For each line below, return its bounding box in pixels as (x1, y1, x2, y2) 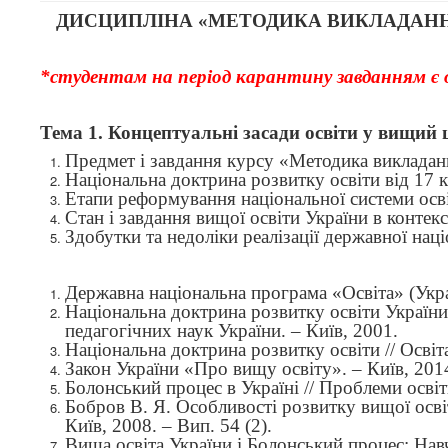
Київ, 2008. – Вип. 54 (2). (65, 415, 272, 436)
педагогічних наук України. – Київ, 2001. (65, 320, 398, 341)
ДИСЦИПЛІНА (55, 10, 198, 31)
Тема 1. (40, 122, 108, 143)
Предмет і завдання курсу (65, 150, 279, 171)
